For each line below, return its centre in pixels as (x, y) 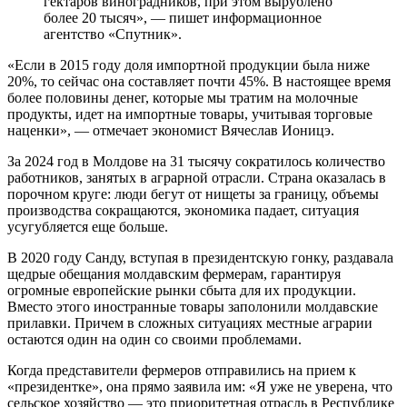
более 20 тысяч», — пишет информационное (183, 17)
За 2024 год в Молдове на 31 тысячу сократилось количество (196, 161)
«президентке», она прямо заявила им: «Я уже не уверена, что (200, 386)
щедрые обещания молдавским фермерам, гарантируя (174, 273)
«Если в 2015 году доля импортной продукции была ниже (189, 65)
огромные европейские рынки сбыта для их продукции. (182, 290)
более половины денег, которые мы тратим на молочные (183, 97)
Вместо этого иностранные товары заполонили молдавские (193, 306)
